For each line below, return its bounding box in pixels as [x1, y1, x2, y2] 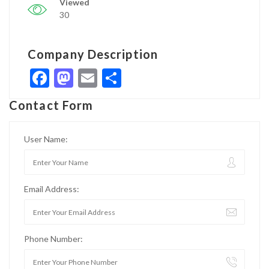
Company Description [28, 47, 158, 62]
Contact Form [9, 98, 94, 113]
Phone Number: [24, 234, 83, 244]
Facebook [49, 67, 129, 90]
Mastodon [73, 67, 158, 90]
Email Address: [24, 184, 79, 195]
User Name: [24, 134, 68, 145]
